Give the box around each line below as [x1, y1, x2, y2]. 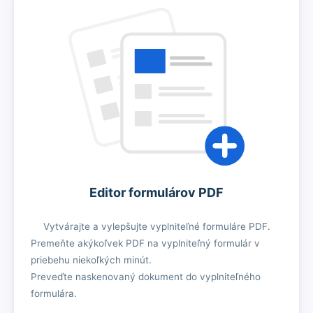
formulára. [31, 288, 77, 300]
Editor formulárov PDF [89, 185, 224, 201]
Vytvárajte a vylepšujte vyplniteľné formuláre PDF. [43, 221, 270, 233]
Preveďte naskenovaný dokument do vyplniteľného [31, 271, 261, 283]
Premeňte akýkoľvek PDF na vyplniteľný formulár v [31, 238, 260, 249]
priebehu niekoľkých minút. [31, 254, 152, 266]
